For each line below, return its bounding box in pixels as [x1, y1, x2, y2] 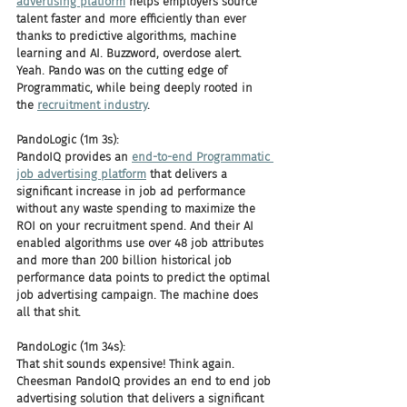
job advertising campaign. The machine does [16, 288, 262, 302]
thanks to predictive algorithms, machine [16, 29, 240, 43]
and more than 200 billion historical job [16, 253, 235, 267]
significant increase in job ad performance [16, 184, 249, 198]
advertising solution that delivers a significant [16, 392, 267, 405]
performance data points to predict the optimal [16, 271, 273, 284]
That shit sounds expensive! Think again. [16, 357, 238, 371]
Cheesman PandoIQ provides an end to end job [16, 374, 274, 388]
